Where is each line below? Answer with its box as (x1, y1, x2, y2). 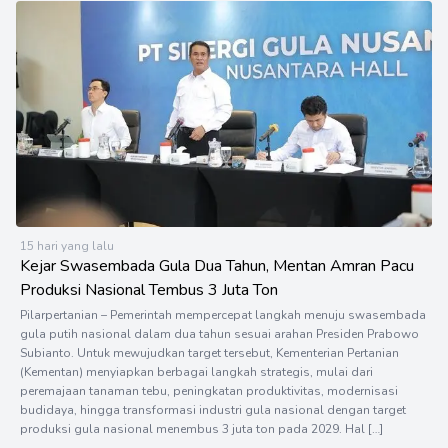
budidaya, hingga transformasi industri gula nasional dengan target (20, 402, 406, 419)
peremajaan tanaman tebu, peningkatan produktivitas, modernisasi (20, 383, 398, 400)
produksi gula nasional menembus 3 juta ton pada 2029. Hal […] (20, 421, 383, 438)
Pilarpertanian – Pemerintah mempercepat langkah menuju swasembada (20, 307, 426, 324)
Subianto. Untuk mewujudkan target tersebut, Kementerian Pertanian (20, 345, 399, 362)
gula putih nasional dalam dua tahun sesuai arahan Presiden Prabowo (20, 326, 419, 343)
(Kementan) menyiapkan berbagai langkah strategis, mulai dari (20, 364, 373, 381)
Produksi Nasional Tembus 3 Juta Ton (20, 279, 278, 302)
